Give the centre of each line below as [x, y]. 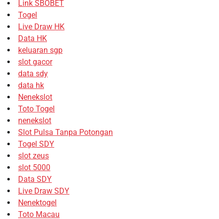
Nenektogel [37, 202]
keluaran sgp [40, 50]
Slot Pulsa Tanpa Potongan [66, 132]
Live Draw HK [41, 26]
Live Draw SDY [44, 191]
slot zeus [33, 155]
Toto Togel [36, 109]
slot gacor [35, 62]
